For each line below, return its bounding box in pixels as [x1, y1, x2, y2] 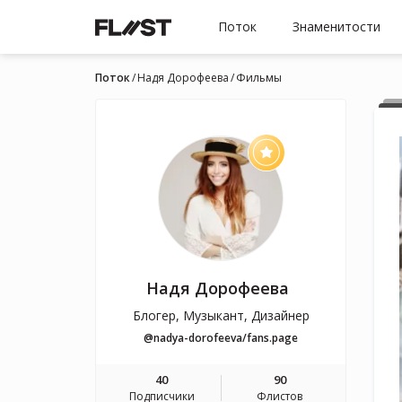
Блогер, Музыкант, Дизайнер [132, 307, 310, 324]
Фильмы [236, 70, 282, 85]
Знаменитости [293, 18, 380, 35]
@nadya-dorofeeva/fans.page [144, 330, 298, 345]
